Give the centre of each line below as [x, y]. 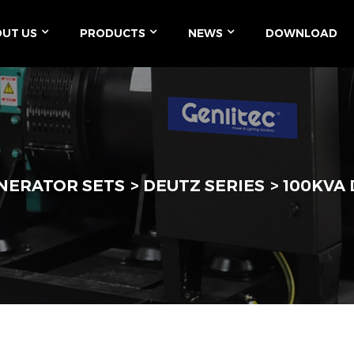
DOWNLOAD [301, 33]
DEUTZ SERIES [204, 186]
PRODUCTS [113, 33]
